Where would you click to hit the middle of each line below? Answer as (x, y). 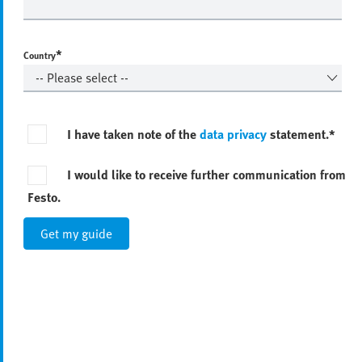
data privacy (233, 134)
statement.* (301, 134)
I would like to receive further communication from (206, 175)
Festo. (44, 197)
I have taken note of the (133, 134)
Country (40, 55)
